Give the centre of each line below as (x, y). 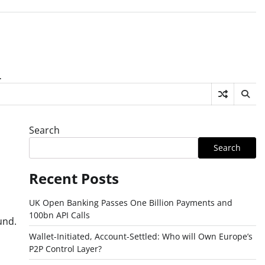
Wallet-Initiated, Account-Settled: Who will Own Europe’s (140, 236)
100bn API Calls (59, 215)
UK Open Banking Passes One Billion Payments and (130, 203)
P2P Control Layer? (65, 249)
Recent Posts (74, 178)
